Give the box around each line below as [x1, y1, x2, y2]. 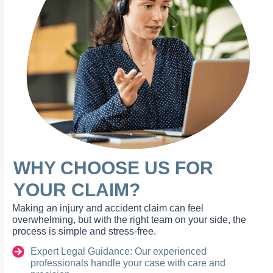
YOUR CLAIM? [13, 179, 140, 200]
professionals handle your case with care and [30, 258, 225, 269]
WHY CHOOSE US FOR [13, 157, 213, 178]
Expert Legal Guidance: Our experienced [30, 246, 207, 257]
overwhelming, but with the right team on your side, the [12, 214, 246, 225]
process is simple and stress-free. [12, 225, 156, 236]
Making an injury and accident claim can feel [12, 202, 204, 213]
